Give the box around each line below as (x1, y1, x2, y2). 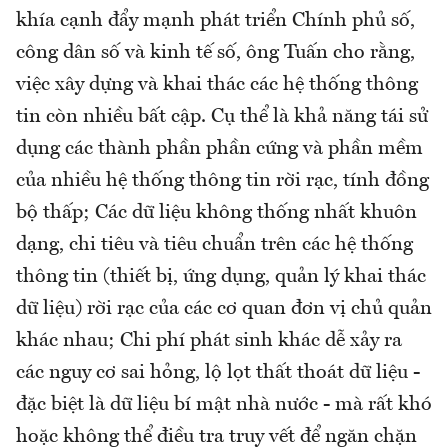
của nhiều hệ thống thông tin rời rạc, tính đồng (16, 170, 429, 191)
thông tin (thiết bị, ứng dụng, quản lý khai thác (16, 266, 426, 287)
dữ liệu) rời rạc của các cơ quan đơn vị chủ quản (16, 298, 432, 319)
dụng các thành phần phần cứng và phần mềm (16, 138, 423, 159)
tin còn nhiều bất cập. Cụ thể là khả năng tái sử (16, 106, 428, 127)
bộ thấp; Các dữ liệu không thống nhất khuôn (16, 202, 417, 223)
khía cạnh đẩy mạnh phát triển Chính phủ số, (16, 10, 415, 31)
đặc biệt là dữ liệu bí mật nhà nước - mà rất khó (16, 394, 432, 415)
